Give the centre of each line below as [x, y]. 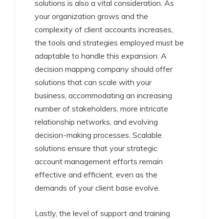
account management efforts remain [99, 161]
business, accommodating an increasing [103, 95]
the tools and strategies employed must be [109, 43]
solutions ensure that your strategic [96, 148]
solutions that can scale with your [93, 82]
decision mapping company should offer [104, 69]
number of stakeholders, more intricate [101, 109]
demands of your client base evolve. [97, 188]
